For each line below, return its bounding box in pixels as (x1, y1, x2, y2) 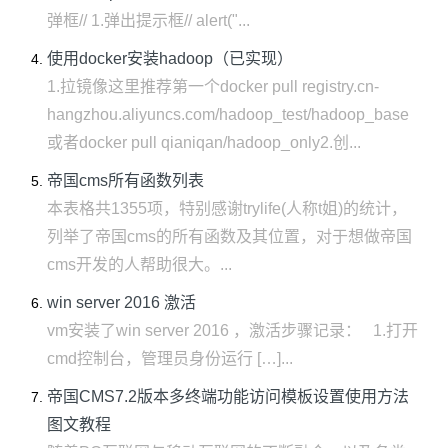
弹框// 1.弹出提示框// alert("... (47, 12, 250, 29)
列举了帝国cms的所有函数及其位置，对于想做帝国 (47, 228, 412, 245)
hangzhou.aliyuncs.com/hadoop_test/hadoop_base (47, 106, 409, 123)
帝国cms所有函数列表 (47, 172, 204, 189)
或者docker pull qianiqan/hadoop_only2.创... (47, 134, 361, 151)
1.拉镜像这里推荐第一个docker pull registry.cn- (47, 78, 379, 95)
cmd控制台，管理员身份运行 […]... (47, 350, 293, 367)
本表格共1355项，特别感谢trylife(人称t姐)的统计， (47, 200, 407, 217)
